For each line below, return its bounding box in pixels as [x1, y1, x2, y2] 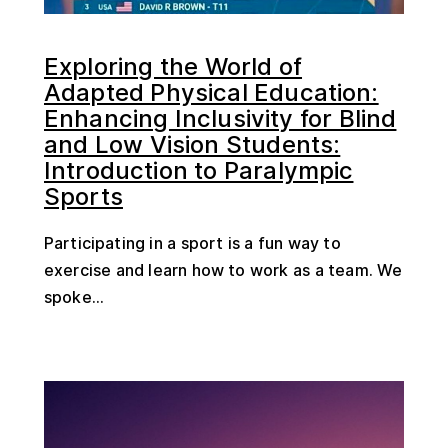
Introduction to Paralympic [44, 155, 354, 185]
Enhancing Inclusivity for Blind [44, 103, 397, 133]
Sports [44, 181, 123, 211]
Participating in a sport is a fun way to [44, 232, 341, 253]
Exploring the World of [44, 51, 303, 81]
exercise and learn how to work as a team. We [44, 259, 403, 280]
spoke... [44, 286, 105, 307]
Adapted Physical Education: [44, 77, 379, 107]
